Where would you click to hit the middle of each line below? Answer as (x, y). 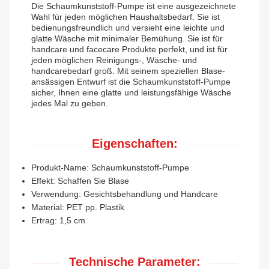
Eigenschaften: (134, 144)
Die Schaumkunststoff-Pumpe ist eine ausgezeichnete (134, 6)
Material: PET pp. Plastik (78, 207)
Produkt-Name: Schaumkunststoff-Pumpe (110, 168)
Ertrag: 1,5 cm (58, 221)
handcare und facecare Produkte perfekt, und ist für (129, 50)
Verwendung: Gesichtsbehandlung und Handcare (125, 194)
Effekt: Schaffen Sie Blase (80, 181)
